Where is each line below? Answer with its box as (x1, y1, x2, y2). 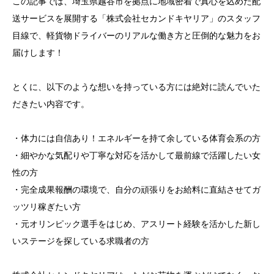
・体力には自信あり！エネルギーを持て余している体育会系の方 (12, 133, 261, 144)
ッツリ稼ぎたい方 (12, 202, 81, 212)
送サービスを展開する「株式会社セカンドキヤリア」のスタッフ (12, 13, 261, 24)
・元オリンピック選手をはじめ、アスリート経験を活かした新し (12, 219, 261, 229)
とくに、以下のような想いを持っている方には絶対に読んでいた (12, 82, 261, 92)
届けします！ (12, 48, 64, 58)
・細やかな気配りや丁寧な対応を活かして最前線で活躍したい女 (12, 150, 261, 161)
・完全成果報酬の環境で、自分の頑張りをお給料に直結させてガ (12, 185, 261, 195)
